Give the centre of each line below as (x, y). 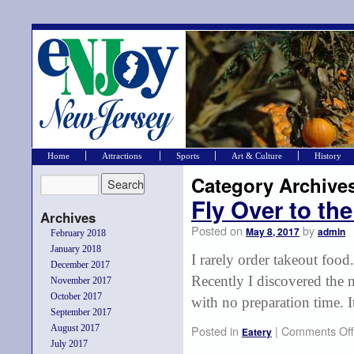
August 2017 (75, 328)
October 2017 (76, 296)
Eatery (257, 332)
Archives (68, 217)
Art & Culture (257, 156)
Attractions (123, 156)
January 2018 (76, 249)
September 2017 (81, 312)
